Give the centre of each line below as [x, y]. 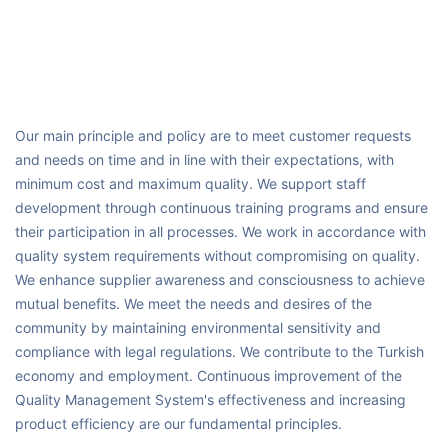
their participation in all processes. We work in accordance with [220, 232]
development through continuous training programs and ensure [221, 208]
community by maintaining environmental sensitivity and [198, 328]
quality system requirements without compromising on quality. [217, 256]
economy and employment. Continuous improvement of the [208, 376]
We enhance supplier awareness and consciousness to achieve [220, 280]
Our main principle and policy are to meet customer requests [213, 136]
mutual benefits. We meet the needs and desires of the [193, 304]
